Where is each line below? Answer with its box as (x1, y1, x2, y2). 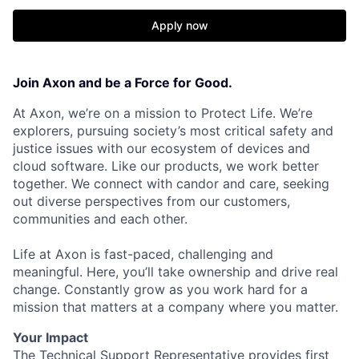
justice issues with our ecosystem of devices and (13, 140, 310, 156)
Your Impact (13, 329, 88, 345)
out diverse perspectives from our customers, (13, 193, 290, 209)
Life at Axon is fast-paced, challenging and (13, 246, 273, 262)
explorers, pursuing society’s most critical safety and (13, 123, 333, 139)
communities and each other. (13, 211, 188, 227)
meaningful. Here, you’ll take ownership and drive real (13, 264, 338, 280)
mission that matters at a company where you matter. (13, 299, 338, 315)
